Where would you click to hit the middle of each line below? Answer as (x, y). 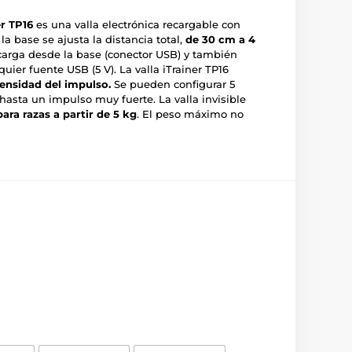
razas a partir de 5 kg (80, 114)
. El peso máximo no (190, 114)
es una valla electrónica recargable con (137, 24)
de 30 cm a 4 (220, 39)
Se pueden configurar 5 (173, 84)
